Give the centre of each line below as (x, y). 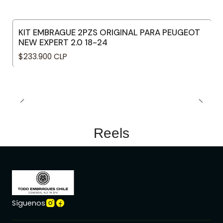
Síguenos (29, 203)
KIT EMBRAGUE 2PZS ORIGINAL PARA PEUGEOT (109, 32)
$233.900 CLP (43, 57)
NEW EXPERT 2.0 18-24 (63, 42)
